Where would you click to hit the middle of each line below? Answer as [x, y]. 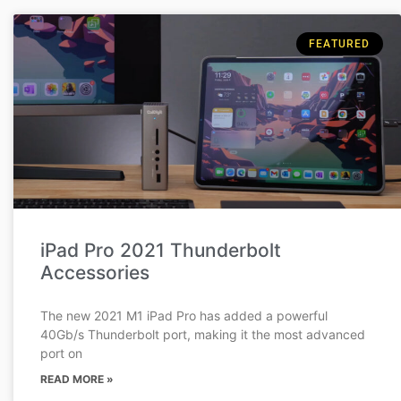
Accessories [95, 272]
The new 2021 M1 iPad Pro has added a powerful [184, 315]
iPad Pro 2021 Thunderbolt [161, 250]
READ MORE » [77, 379]
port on [61, 353]
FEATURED [340, 44]
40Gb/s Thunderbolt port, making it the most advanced [203, 334]
